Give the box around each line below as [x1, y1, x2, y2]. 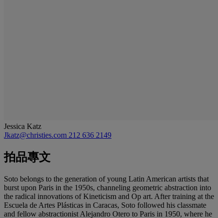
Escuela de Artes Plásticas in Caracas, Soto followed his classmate [4, 200, 206, 209]
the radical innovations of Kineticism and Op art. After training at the [4, 192, 214, 200]
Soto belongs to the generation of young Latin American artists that [4, 174, 209, 183]
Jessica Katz [4, 122, 41, 130]
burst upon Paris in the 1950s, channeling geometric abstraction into [4, 183, 211, 192]
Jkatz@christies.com [4, 130, 69, 139]
